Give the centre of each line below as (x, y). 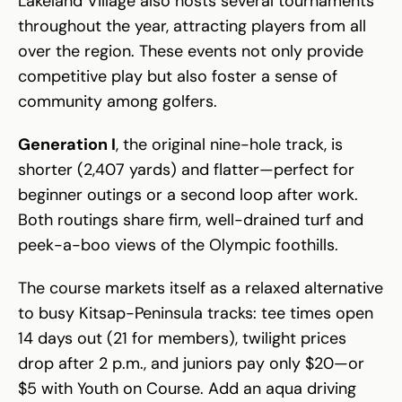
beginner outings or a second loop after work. (188, 194)
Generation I (67, 144)
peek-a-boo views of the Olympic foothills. (178, 245)
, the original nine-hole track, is (229, 144)
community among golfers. (118, 101)
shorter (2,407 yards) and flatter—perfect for (186, 169)
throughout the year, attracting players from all (192, 26)
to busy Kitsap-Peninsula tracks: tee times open (196, 313)
